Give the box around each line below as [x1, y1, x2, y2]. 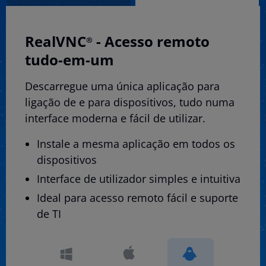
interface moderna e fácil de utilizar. [25, 111, 205, 126]
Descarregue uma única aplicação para [25, 79, 220, 94]
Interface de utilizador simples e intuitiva [36, 172, 240, 186]
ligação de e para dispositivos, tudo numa [25, 95, 235, 110]
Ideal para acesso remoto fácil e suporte [36, 191, 238, 205]
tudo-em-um [25, 50, 114, 70]
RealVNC [25, 31, 86, 52]
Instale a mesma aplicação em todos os [36, 137, 235, 151]
